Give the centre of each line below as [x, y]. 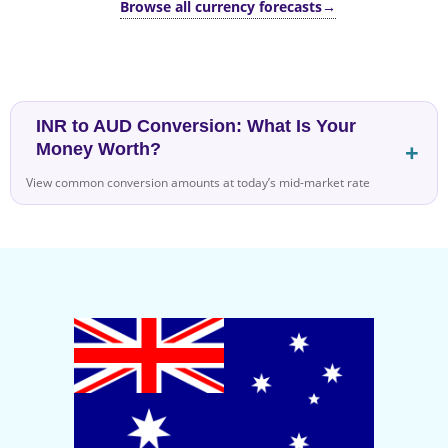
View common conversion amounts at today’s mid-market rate [198, 182]
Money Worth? [98, 148]
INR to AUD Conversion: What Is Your [196, 125]
